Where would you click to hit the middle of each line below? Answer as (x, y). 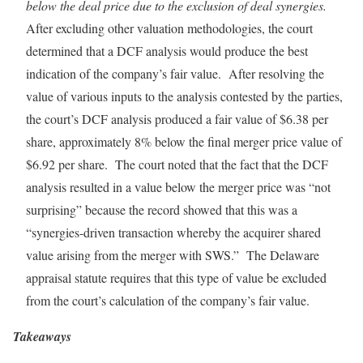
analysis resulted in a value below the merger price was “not (178, 187)
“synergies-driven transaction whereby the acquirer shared (173, 232)
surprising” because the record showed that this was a (162, 209)
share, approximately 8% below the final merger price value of (184, 141)
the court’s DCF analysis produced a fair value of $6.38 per (177, 119)
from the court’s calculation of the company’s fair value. (168, 300)
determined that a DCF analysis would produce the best (167, 51)
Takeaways (42, 336)
